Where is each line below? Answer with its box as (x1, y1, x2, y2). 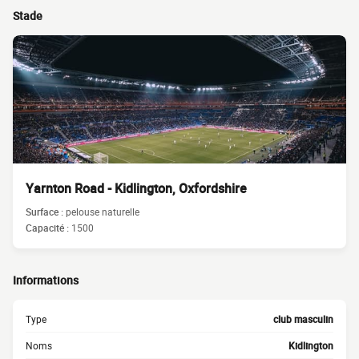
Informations (13, 272, 79, 288)
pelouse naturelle (66, 205, 139, 218)
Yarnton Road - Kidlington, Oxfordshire (26, 179, 247, 197)
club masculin (273, 313, 333, 325)
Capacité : (26, 221, 71, 234)
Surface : (26, 205, 66, 218)
